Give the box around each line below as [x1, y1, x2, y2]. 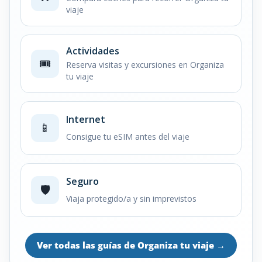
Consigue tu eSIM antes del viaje [66, 130, 189, 142]
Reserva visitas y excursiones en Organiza [66, 58, 224, 70]
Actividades [66, 44, 119, 57]
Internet [66, 112, 105, 126]
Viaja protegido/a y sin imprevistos [66, 192, 196, 204]
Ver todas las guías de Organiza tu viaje [37, 239, 216, 251]
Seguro [66, 174, 99, 188]
